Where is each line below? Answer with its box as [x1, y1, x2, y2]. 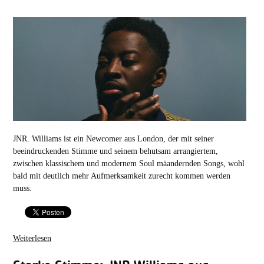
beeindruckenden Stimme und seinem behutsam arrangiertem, [12, 146, 218, 156]
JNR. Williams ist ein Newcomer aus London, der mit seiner [12, 134, 214, 144]
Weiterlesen [12, 233, 51, 243]
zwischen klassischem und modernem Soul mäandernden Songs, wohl [12, 159, 245, 169]
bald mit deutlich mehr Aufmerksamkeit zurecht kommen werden [12, 171, 230, 181]
